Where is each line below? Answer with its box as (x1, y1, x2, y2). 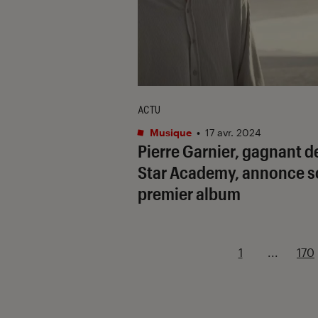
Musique (148, 126, 192, 138)
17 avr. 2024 (205, 126, 261, 138)
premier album (138, 182, 241, 204)
